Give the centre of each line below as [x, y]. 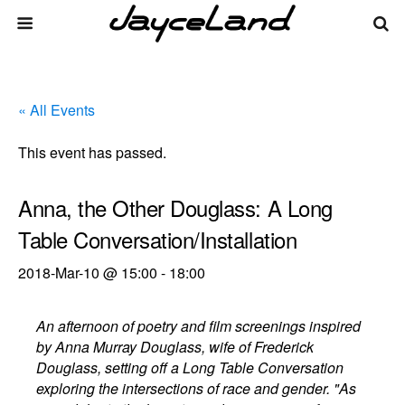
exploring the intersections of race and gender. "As [197, 388]
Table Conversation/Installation [158, 239]
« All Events [57, 110]
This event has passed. [92, 152]
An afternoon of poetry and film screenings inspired [199, 326]
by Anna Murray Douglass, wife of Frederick [175, 347]
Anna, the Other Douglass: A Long [175, 207]
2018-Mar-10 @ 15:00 [88, 273]
